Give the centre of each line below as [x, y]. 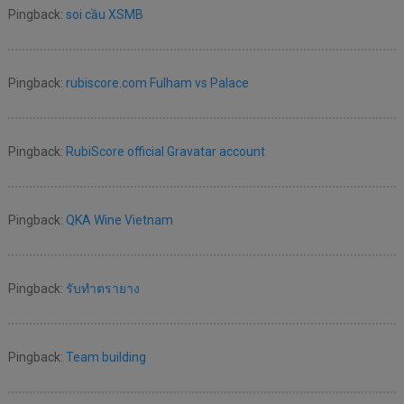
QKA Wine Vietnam [119, 220]
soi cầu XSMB [104, 15]
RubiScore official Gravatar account [165, 152]
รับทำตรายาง [102, 289]
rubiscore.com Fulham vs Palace [157, 83]
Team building [106, 358]
